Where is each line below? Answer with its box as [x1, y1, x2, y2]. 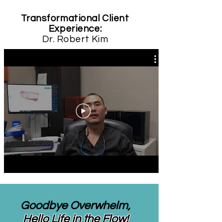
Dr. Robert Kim [42, 34, 109, 44]
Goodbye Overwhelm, [20, 199, 130, 212]
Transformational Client [21, 13, 129, 23]
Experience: [48, 23, 102, 34]
